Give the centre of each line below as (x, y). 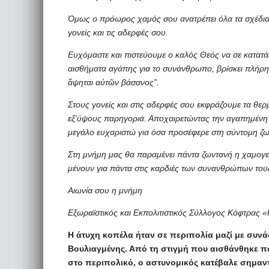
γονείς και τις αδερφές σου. (118, 32)
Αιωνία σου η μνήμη (105, 190)
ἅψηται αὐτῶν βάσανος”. (113, 82)
